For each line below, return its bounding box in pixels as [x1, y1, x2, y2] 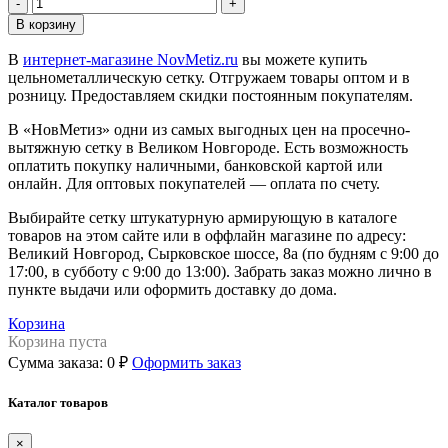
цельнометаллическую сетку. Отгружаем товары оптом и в [8, 68, 410, 86]
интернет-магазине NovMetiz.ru [23, 50, 238, 68]
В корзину [16, 16, 76, 32]
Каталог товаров [8, 394, 108, 410]
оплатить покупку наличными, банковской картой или [8, 156, 383, 174]
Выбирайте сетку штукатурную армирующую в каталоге [8, 208, 397, 226]
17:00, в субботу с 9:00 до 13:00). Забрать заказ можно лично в [8, 262, 432, 280]
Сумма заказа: [8, 353, 107, 371]
